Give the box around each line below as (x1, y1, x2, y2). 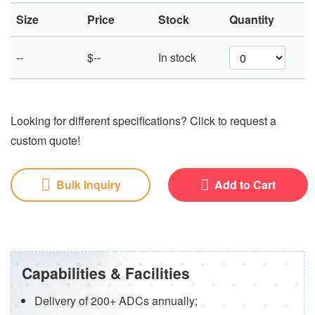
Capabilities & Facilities (22, 262, 190, 283)
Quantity (229, 11, 274, 27)
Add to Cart (214, 176, 276, 193)
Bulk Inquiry (56, 176, 121, 193)
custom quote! (11, 132, 80, 148)
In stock (158, 49, 196, 65)
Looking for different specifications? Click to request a (11, 112, 276, 129)
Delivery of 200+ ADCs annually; (34, 292, 198, 309)
